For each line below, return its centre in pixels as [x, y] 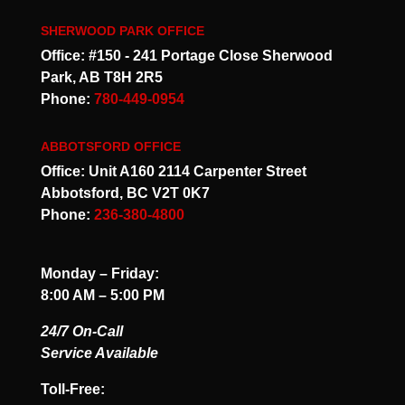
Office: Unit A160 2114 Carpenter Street [173, 172]
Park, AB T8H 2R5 [101, 78]
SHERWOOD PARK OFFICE [122, 31]
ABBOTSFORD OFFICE [110, 147]
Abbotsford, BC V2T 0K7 [125, 193]
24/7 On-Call [81, 332]
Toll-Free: [72, 390]
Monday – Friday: [99, 274]
